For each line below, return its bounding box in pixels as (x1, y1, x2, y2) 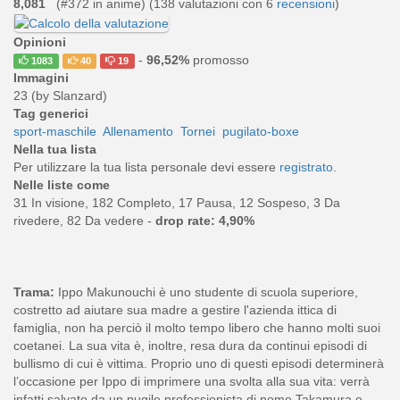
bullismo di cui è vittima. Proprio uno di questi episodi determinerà (13, 355, 384, 371)
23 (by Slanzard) (13, 87, 107, 103)
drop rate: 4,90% (155, 212, 254, 228)
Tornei (180, 123, 215, 138)
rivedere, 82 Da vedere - (13, 212, 155, 228)
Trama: (13, 284, 54, 299)
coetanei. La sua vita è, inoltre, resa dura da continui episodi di (13, 337, 367, 353)
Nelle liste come (13, 177, 110, 192)
